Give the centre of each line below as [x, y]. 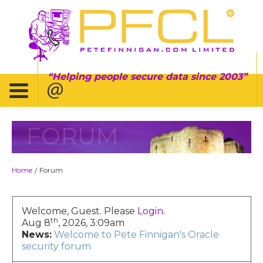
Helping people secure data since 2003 [147, 76]
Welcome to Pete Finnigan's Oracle [136, 234]
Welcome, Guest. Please [79, 211]
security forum [56, 246]
